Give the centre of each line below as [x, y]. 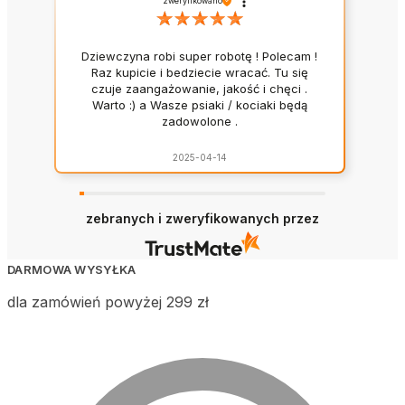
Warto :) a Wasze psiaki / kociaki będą [199, 104]
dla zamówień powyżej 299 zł [108, 302]
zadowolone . [199, 121]
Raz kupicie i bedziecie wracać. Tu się [199, 72]
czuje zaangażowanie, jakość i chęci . [200, 88]
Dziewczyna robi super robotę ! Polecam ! [200, 56]
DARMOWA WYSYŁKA [72, 270]
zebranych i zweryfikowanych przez [202, 219]
